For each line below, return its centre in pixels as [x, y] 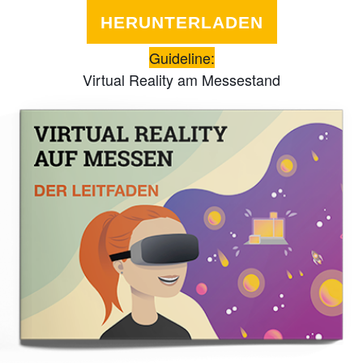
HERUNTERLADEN [181, 22]
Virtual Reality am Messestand [181, 79]
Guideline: [181, 57]
